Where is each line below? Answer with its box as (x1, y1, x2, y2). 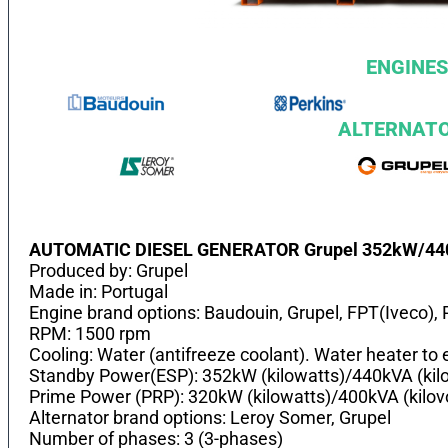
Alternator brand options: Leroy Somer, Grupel (29, 406, 391, 428)
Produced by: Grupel (29, 259, 188, 281)
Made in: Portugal (29, 280, 168, 302)
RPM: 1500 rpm (29, 322, 151, 344)
